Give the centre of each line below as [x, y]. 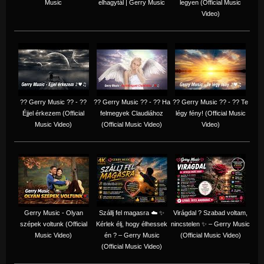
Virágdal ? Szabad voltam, [210, 212]
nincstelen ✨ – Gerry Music [210, 224]
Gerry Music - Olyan [53, 212]
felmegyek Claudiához [132, 113]
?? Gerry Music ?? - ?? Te [210, 102]
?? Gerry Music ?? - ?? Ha [132, 102]
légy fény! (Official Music [210, 113]
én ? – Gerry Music [132, 235]
